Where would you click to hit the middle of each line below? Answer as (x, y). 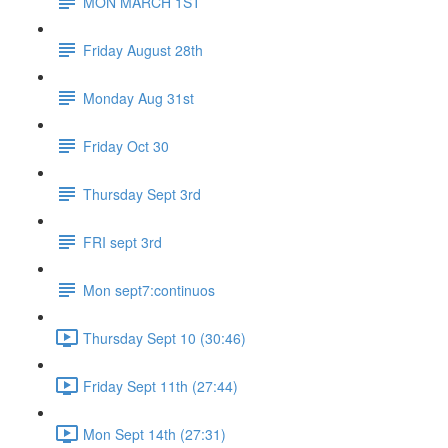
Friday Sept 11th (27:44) (160, 385)
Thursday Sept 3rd (142, 193)
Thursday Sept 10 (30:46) (164, 337)
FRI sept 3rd (122, 241)
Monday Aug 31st (138, 97)
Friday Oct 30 (126, 145)
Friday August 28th (143, 49)
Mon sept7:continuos (149, 289)
